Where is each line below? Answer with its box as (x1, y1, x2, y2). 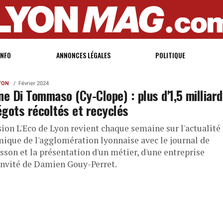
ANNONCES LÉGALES (56, 50, 111, 60)
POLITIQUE (155, 50, 186, 60)
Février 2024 (18, 80, 49, 87)
